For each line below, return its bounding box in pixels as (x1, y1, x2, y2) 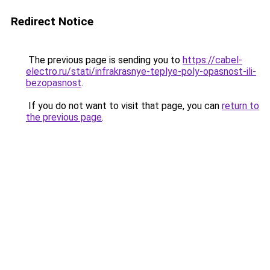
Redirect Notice (11, 14, 93, 28)
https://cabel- (183, 54, 242, 66)
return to (222, 100, 259, 111)
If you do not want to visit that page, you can (26, 100, 222, 111)
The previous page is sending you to (26, 54, 183, 66)
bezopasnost (26, 77, 81, 89)
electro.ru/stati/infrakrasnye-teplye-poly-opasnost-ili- (26, 66, 256, 77)
